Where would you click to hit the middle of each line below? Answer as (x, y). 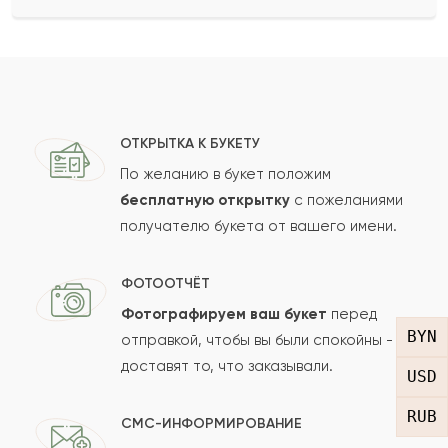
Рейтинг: (80, 228)
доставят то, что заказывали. (226, 365)
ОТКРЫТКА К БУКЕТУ (190, 143)
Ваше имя (86, 37)
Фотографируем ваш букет (223, 313)
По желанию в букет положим (225, 173)
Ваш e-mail (93, 135)
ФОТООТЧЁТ (165, 283)
